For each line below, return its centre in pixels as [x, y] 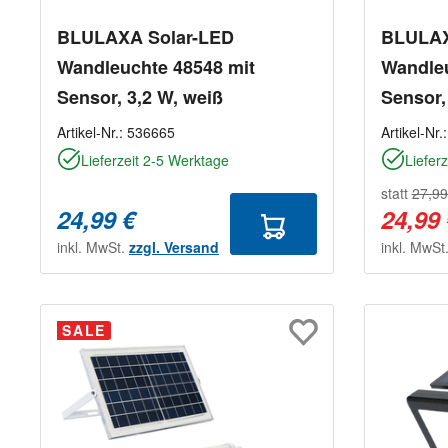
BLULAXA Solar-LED [145, 37]
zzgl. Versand [174, 247]
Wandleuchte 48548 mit [156, 67]
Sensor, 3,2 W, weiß [140, 97]
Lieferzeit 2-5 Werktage [155, 160]
